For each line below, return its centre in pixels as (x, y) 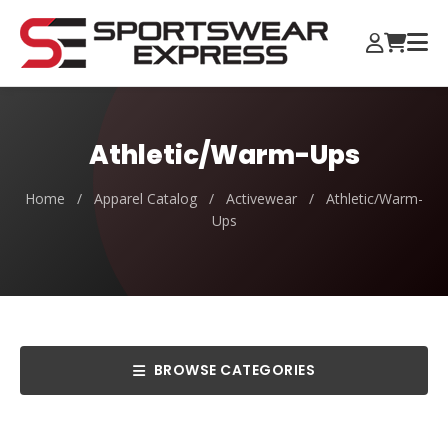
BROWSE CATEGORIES (234, 370)
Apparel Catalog (145, 198)
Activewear (261, 198)
